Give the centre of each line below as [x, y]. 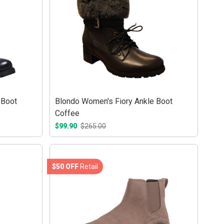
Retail [88, 166]
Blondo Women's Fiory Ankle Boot [114, 101]
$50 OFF [65, 166]
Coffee [67, 113]
